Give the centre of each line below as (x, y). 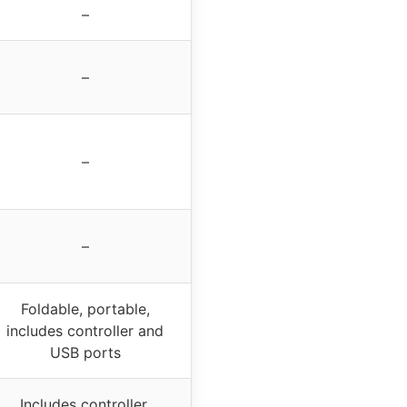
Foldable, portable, (85, 308)
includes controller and (85, 330)
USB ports (85, 352)
